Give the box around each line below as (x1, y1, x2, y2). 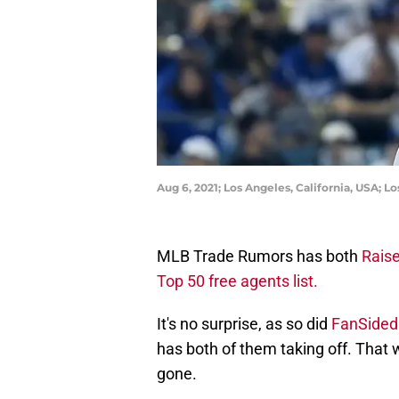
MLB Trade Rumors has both (157, 247, 362, 266)
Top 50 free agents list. (157, 272, 318, 291)
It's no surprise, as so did (157, 314, 331, 334)
